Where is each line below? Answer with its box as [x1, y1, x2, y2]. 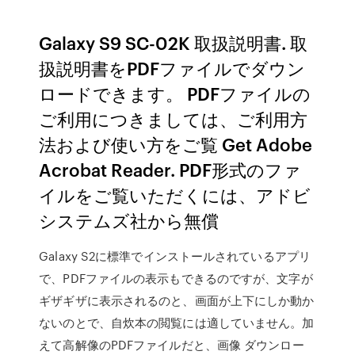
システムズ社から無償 [39, 208, 223, 232]
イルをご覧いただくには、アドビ [39, 182, 311, 207]
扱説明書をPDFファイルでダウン [39, 55, 306, 80]
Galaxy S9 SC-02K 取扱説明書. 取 [39, 30, 308, 55]
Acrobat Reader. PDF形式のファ [39, 157, 302, 181]
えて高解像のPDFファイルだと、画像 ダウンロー [39, 336, 304, 353]
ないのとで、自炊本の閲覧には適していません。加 [39, 314, 315, 331]
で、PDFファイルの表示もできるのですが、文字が [39, 269, 313, 287]
